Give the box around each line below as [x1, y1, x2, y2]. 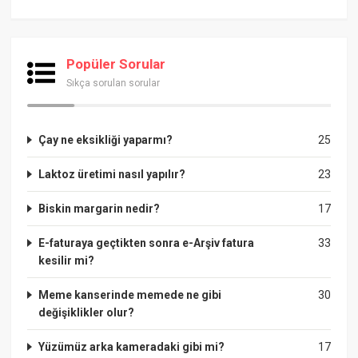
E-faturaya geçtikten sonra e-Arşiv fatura [38, 236, 255, 249]
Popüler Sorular [66, 55, 166, 72]
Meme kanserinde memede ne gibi [38, 288, 222, 301]
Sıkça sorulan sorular [66, 77, 161, 89]
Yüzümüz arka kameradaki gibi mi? [38, 340, 225, 353]
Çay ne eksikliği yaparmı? [38, 133, 173, 146]
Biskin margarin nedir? [38, 201, 161, 215]
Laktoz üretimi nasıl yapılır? [38, 167, 186, 181]
